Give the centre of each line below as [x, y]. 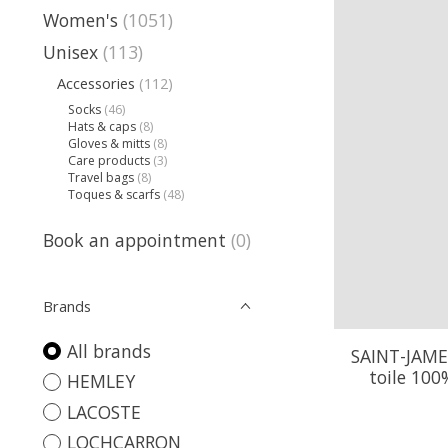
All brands [108, 350]
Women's [80, 19]
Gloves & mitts [109, 143]
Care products [109, 160]
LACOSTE [103, 411]
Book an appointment [134, 239]
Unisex [70, 52]
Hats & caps [102, 126]
